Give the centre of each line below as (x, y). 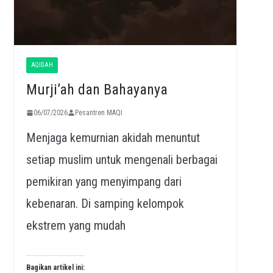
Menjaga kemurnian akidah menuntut (113, 137)
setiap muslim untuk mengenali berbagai (122, 159)
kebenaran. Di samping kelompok (105, 203)
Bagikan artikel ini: (55, 267)
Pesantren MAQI (98, 112)
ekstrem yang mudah (76, 225)
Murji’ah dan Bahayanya (97, 89)
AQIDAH (42, 65)
